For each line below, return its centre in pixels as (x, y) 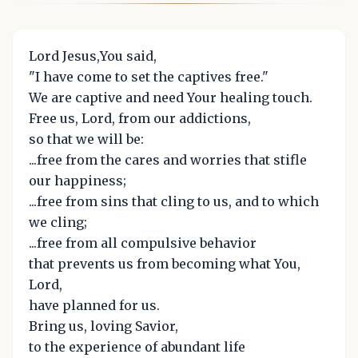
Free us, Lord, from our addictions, (140, 118)
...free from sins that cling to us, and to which (174, 201)
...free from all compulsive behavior (143, 243)
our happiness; (78, 180)
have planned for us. (94, 305)
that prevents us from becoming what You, (165, 263)
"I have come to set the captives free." (149, 76)
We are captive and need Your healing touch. (171, 97)
